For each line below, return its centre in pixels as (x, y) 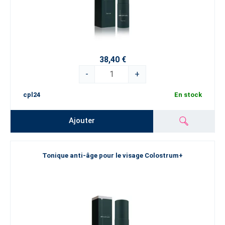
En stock (188, 94)
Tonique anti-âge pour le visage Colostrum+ (113, 156)
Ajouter (82, 121)
